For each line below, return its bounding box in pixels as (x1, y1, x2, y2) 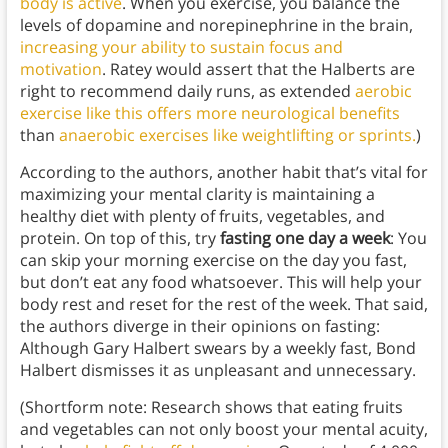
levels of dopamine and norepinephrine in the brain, (19, 14, 413, 37)
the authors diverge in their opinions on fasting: (19, 315, 380, 338)
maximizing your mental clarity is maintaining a (19, 183, 375, 206)
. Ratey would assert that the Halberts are (101, 58, 415, 81)
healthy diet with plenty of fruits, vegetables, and (19, 205, 385, 228)
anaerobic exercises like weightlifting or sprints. (58, 124, 416, 147)
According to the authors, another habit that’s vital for (19, 161, 428, 184)
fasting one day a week (219, 227, 390, 250)
